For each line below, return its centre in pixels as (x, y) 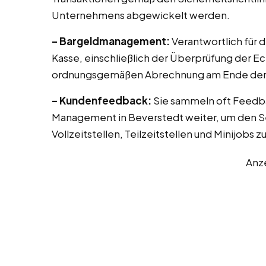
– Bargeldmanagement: (111, 41)
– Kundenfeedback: (102, 101)
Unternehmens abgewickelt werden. (141, 15)
